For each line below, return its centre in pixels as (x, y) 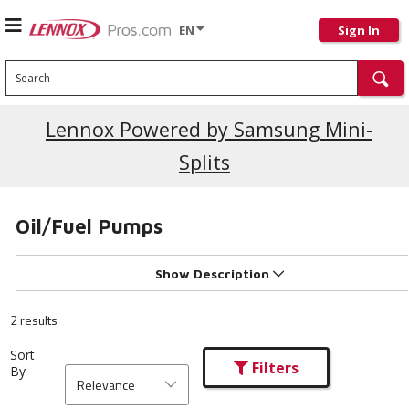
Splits (204, 162)
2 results (34, 320)
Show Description (212, 273)
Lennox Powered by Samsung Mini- (209, 129)
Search (24, 67)
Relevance (106, 384)
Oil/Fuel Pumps (89, 226)
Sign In (359, 30)
